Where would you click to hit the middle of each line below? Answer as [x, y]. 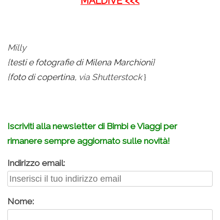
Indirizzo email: [36, 163]
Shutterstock [117, 77]
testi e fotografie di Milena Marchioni [81, 63]
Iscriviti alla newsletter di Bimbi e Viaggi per [92, 126]
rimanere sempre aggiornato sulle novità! [89, 141]
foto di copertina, [43, 77]
